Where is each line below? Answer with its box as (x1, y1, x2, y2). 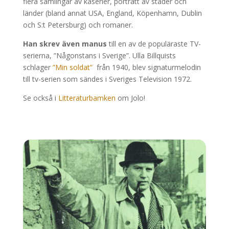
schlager (22, 62, 53, 73)
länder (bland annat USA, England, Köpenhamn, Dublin (22, 8, 202, 18)
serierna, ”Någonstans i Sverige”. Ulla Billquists (22, 51, 176, 61)
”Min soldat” (52, 62, 93, 73)
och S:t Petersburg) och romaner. (22, 20, 133, 30)
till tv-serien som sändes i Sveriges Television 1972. (22, 74, 192, 84)
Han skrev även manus (22, 39, 107, 49)
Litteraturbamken (58, 93, 118, 103)
